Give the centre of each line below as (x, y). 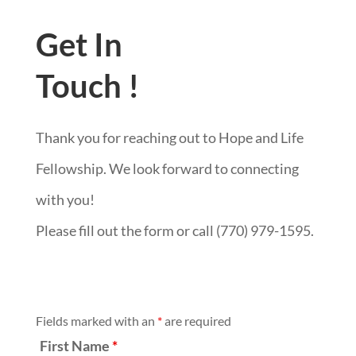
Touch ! (87, 86)
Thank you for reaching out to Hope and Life (169, 137)
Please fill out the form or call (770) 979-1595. (174, 230)
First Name (75, 346)
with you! (66, 199)
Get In (79, 44)
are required (196, 321)
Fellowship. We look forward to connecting (167, 168)
